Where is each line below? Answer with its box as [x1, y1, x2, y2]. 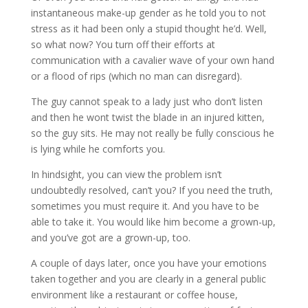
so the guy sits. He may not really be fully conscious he [30, 126, 274, 140]
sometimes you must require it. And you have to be [30, 199, 259, 212]
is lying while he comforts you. [30, 142, 165, 155]
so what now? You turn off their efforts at [30, 38, 215, 51]
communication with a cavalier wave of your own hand [30, 54, 274, 67]
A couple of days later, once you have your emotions [30, 256, 267, 269]
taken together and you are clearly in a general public [30, 272, 266, 285]
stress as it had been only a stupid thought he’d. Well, [30, 22, 267, 35]
